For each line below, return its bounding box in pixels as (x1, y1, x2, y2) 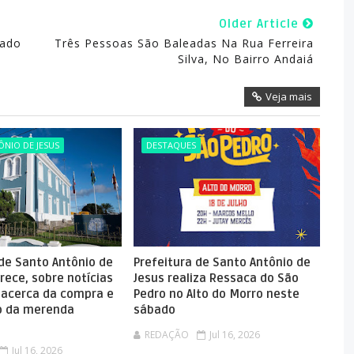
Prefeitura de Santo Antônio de (134, 255, 311, 269)
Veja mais (265, 89, 312, 104)
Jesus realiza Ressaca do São (134, 271, 299, 285)
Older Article (218, 17, 303, 31)
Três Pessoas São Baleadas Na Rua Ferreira (54, 36, 314, 51)
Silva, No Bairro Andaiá (177, 51, 314, 66)
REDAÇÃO (145, 328, 190, 341)
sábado (134, 303, 176, 317)
